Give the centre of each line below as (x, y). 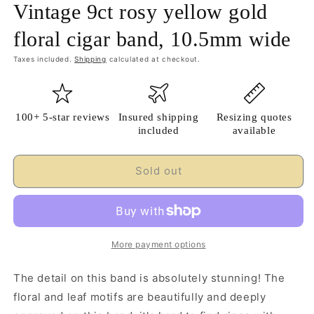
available (254, 130)
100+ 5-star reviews (63, 117)
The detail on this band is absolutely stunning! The (149, 278)
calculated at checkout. (153, 59)
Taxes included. (44, 59)
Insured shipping (158, 117)
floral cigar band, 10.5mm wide (152, 39)
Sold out (158, 171)
